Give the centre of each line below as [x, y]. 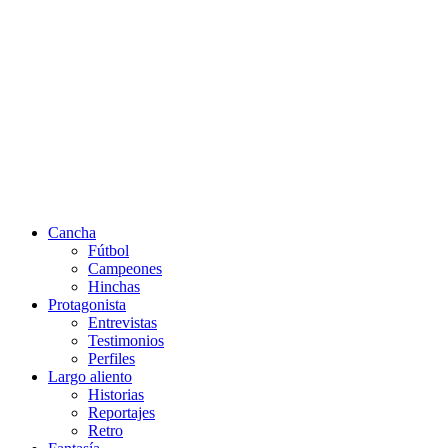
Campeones [125, 268]
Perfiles [111, 358]
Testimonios [126, 340]
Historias [116, 394]
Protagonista [87, 304]
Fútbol [108, 250]
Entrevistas [122, 322]
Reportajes [121, 412]
